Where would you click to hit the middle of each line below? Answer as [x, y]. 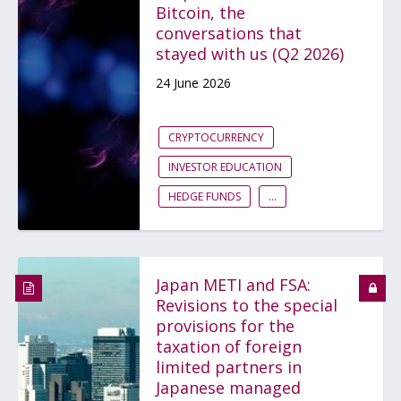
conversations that [229, 33]
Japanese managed [228, 388]
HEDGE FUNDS [205, 196]
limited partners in [229, 367]
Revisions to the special [247, 305]
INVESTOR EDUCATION [225, 167]
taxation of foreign [229, 346]
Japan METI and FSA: [233, 285]
